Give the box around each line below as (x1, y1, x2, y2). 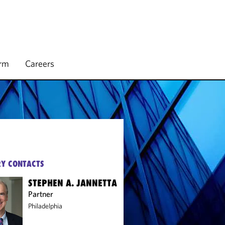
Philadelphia (28, 201, 63, 210)
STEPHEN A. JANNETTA (28, 177, 118, 188)
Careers (25, 58, 54, 69)
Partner (28, 189, 54, 199)
